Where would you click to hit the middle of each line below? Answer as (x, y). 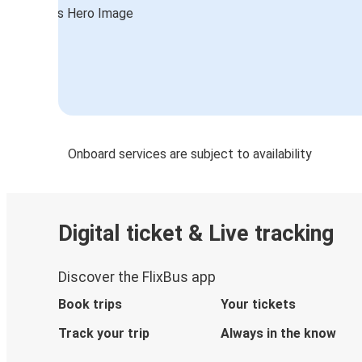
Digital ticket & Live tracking (196, 234)
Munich (165, 19)
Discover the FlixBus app (137, 277)
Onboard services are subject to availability (190, 154)
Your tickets (258, 304)
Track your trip (104, 333)
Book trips (90, 304)
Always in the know (278, 333)
